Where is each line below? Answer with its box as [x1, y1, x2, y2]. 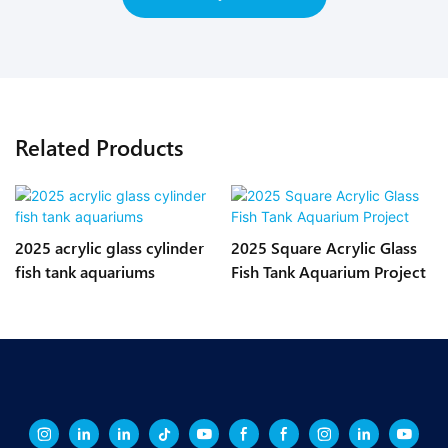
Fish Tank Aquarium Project [230, 261, 426, 283]
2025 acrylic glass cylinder [15, 237, 204, 259]
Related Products [15, 131, 183, 162]
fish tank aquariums [15, 261, 155, 283]
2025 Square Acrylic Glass [230, 237, 417, 259]
